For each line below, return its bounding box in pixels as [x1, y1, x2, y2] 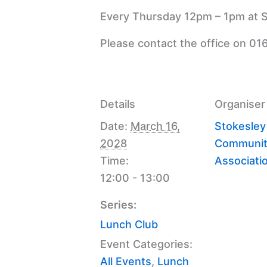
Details [100, 97, 135, 110]
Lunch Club [100, 218, 158, 231]
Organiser [215, 97, 265, 110]
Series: [100, 198, 136, 211]
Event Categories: [100, 237, 193, 250]
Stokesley [215, 119, 266, 132]
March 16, [131, 119, 180, 132]
